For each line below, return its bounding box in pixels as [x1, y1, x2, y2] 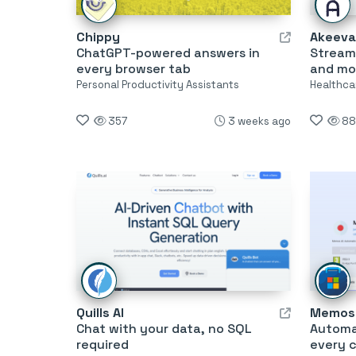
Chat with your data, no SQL [76, 320, 252, 338]
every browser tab [76, 60, 191, 77]
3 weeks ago [227, 114, 291, 128]
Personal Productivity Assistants [76, 77, 239, 91]
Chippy [76, 28, 120, 45]
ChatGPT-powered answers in [76, 44, 260, 61]
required [76, 336, 129, 354]
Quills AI [76, 304, 124, 322]
